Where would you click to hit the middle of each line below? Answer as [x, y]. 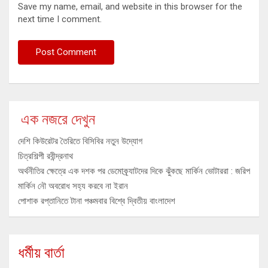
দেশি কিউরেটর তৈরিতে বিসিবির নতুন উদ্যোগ [80, 141]
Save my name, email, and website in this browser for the [130, 7]
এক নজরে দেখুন [58, 120]
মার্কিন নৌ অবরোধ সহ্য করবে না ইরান [73, 186]
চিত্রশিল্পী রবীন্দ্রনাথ [45, 156]
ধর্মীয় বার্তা [41, 253]
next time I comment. [60, 19]
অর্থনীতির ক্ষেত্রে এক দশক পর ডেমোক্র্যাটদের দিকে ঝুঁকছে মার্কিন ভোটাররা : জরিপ [134, 171]
